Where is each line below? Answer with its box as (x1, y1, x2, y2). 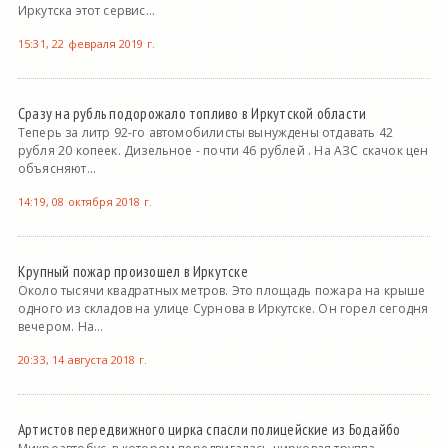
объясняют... (17, 160, 97, 178)
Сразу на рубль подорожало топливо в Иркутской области (17, 103, 367, 124)
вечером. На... (17, 318, 104, 336)
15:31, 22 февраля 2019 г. (17, 36, 155, 52)
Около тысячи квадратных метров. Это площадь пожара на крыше (17, 282, 426, 300)
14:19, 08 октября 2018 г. (17, 194, 152, 210)
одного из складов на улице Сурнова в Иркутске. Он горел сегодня (17, 300, 429, 318)
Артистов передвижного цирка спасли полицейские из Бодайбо (17, 419, 401, 440)
